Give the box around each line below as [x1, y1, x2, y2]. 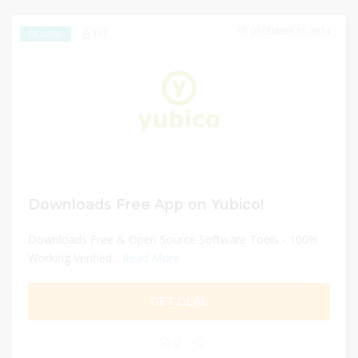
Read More [122, 250, 180, 265]
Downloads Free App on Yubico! [28, 196, 264, 213]
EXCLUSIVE [28, 28, 63, 39]
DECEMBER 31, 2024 [250, 26, 330, 37]
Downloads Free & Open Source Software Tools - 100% [28, 232, 318, 247]
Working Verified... [28, 250, 122, 265]
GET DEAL [149, 294, 209, 308]
